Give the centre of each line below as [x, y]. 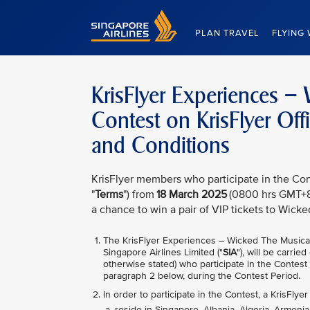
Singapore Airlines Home [145, 16]
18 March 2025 [192, 194]
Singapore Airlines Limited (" [163, 252]
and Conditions [161, 145]
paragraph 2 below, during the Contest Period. [202, 276]
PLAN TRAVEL [227, 33]
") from [140, 194]
